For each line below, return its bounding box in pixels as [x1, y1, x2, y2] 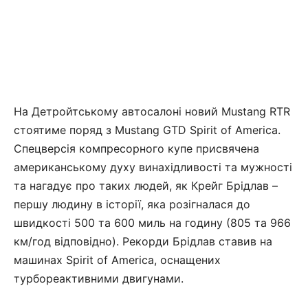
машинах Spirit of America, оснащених [14, 252, 221, 267]
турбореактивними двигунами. [14, 271, 184, 285]
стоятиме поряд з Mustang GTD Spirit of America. [14, 122, 280, 137]
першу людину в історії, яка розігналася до [14, 197, 250, 211]
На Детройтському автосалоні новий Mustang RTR [14, 104, 290, 118]
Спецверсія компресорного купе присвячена [14, 141, 259, 155]
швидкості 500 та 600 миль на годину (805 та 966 [14, 215, 291, 230]
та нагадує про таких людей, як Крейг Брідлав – [14, 178, 278, 192]
